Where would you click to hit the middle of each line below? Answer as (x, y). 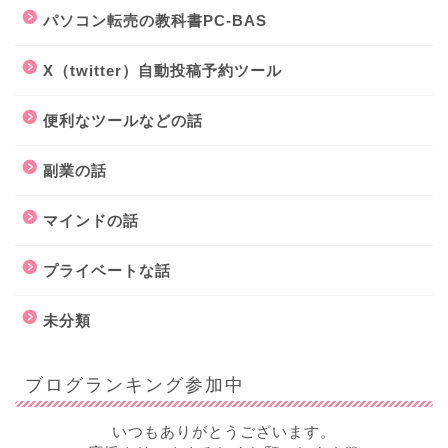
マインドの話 (91, 221)
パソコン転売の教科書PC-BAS (155, 21)
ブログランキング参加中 (135, 384)
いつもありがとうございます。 (224, 432)
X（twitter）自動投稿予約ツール (162, 71)
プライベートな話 (107, 271)
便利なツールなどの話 (123, 121)
